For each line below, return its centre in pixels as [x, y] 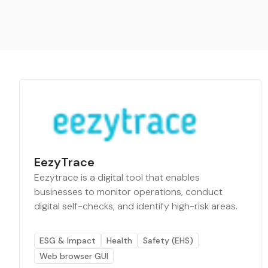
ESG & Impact [68, 240]
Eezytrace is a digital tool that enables [117, 177]
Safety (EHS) [168, 240]
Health [119, 240]
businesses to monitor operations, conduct [128, 192]
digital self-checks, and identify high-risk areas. [136, 206]
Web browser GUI [74, 256]
